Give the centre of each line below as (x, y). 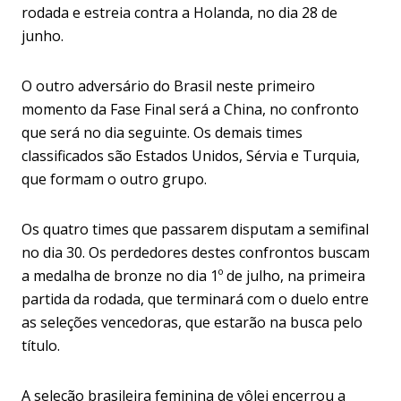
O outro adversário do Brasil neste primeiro (168, 86)
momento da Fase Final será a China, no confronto (190, 109)
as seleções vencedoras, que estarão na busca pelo (192, 322)
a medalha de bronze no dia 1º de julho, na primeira (193, 276)
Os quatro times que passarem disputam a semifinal (195, 229)
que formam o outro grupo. (114, 179)
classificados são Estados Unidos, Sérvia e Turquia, (191, 156)
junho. (43, 36)
